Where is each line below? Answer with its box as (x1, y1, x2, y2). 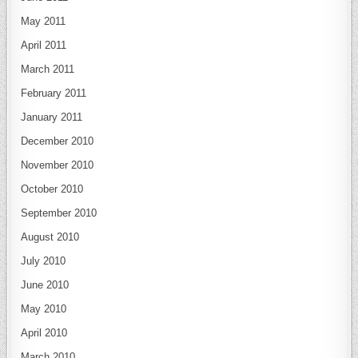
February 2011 (21, 87, 87, 100)
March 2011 (21, 63, 75, 76)
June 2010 (21, 279, 70, 292)
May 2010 (21, 303, 67, 316)
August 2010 (21, 231, 80, 244)
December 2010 (21, 135, 94, 148)
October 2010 (21, 183, 84, 196)
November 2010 (21, 159, 94, 172)
